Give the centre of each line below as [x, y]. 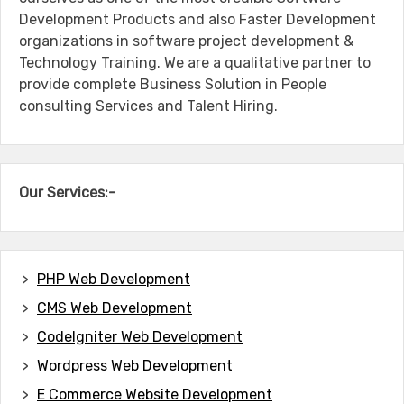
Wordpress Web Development [135, 365]
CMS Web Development [115, 308]
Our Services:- [67, 192]
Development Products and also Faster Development [197, 19]
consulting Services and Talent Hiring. [148, 106]
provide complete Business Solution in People [173, 84]
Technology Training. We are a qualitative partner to [195, 62]
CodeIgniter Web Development [140, 336]
